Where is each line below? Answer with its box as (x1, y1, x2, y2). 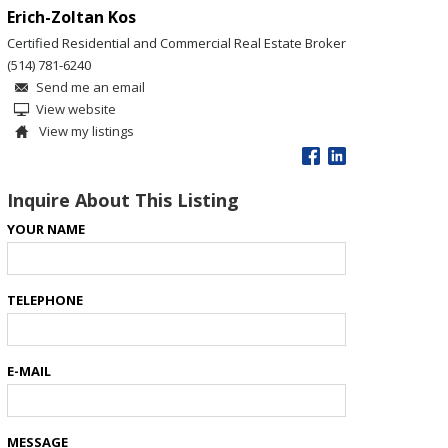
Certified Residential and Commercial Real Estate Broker (7, 34, 346, 52)
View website (36, 100, 116, 118)
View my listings (36, 122, 134, 140)
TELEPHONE (7, 291, 83, 309)
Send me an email (36, 78, 145, 96)
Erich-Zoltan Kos (7, 6, 136, 28)
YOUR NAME (7, 220, 85, 238)
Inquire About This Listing (7, 188, 239, 212)
